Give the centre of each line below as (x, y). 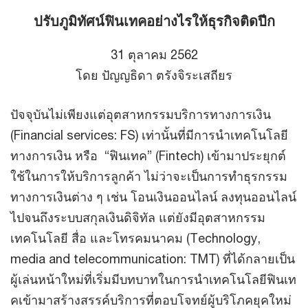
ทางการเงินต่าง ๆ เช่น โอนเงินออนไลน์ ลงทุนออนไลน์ (153, 197)
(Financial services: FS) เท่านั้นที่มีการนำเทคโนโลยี (149, 135)
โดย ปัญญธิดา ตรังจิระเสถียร (154, 75)
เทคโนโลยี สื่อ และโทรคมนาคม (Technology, (135, 238)
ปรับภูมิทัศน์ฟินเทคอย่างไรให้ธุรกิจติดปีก (154, 21)
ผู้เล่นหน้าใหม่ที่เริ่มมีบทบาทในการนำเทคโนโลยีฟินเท (153, 279)
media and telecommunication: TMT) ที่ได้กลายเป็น (153, 258)
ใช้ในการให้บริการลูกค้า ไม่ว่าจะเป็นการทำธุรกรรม (149, 176)
